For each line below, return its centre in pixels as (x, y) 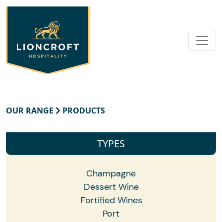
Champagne (111, 174)
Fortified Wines (111, 200)
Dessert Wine (111, 187)
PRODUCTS (83, 111)
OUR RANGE (31, 111)
